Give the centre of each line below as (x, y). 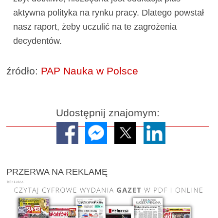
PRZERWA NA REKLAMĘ (57, 172)
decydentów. (37, 41)
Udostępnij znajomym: (108, 113)
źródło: (24, 71)
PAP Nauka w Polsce (90, 71)
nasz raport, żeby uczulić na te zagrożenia (95, 27)
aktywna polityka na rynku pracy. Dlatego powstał (108, 13)
